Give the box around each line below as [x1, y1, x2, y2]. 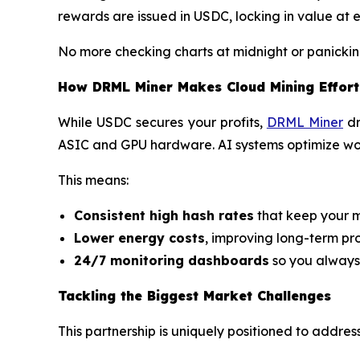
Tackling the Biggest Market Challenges [58, 288, 331, 305]
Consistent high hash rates [74, 207, 254, 224]
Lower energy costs [74, 230, 205, 247]
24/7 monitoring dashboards [74, 252, 269, 269]
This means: [58, 172, 129, 189]
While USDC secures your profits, [58, 114, 267, 131]
